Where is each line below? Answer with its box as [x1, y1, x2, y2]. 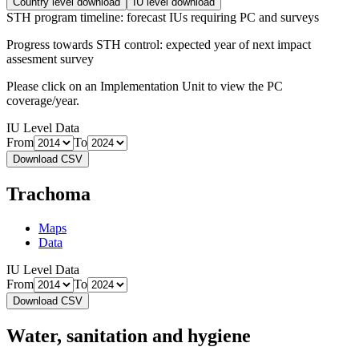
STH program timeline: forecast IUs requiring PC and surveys [6, 10, 319, 25]
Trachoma [6, 184, 91, 205]
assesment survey [6, 52, 94, 67]
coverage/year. [6, 94, 79, 108]
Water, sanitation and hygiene [6, 325, 251, 346]
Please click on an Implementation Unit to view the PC [6, 79, 283, 94]
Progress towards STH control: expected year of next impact [6, 38, 311, 52]
